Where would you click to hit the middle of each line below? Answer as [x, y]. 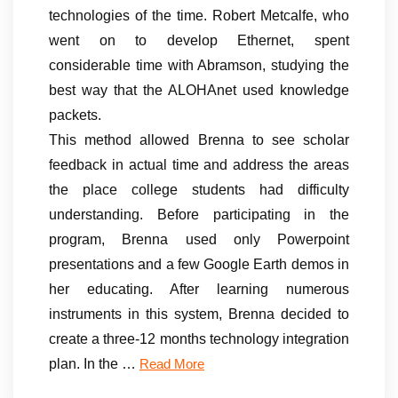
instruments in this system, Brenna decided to [199, 314]
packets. [75, 115]
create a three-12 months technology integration [199, 338]
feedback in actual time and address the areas [199, 164]
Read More [172, 364]
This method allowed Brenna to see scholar [199, 139]
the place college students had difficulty [199, 189]
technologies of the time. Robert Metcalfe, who [199, 15]
